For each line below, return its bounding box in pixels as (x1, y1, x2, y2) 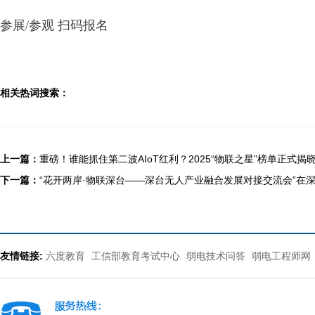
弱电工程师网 (252, 250, 311, 262)
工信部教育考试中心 (91, 250, 183, 262)
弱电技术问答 (186, 250, 245, 262)
